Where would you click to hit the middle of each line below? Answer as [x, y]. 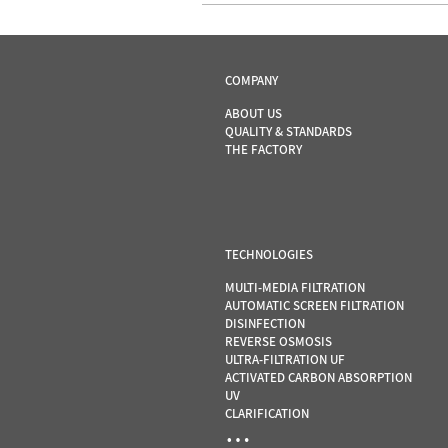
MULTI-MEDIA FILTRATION [295, 288]
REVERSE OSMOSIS [279, 342]
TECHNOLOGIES [269, 255]
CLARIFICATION [267, 414]
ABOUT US [254, 114]
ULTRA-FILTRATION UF [285, 360]
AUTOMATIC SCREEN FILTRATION [315, 306]
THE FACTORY [264, 150]
